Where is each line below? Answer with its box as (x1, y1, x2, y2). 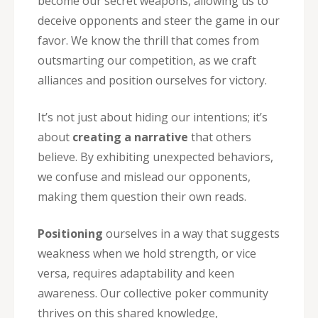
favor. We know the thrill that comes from (38, 32, 259, 48)
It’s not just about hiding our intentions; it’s (38, 109, 268, 125)
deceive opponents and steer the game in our (38, 12, 280, 28)
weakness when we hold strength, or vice (38, 245, 256, 261)
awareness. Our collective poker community (38, 285, 268, 301)
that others (188, 128, 251, 145)
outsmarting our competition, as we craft (38, 52, 256, 68)
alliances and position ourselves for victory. (38, 72, 267, 88)
